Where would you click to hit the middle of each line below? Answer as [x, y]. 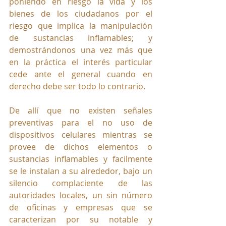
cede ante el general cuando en [81, 74]
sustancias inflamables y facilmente [81, 159]
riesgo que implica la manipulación [81, 26]
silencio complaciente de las [81, 183]
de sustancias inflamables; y [81, 38]
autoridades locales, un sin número [81, 195]
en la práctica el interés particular [81, 62]
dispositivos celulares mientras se [81, 135]
